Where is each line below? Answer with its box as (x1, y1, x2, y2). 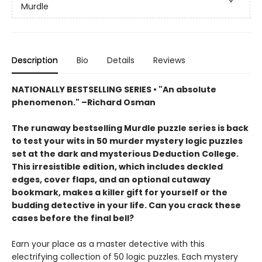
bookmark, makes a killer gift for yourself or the (12, 187, 227, 198)
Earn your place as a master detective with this (12, 238, 205, 250)
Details (107, 54, 135, 66)
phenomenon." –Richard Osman (12, 96, 156, 108)
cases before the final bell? (12, 212, 134, 224)
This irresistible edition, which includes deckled (12, 161, 223, 173)
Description (12, 54, 58, 66)
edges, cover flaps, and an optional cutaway (12, 174, 211, 185)
